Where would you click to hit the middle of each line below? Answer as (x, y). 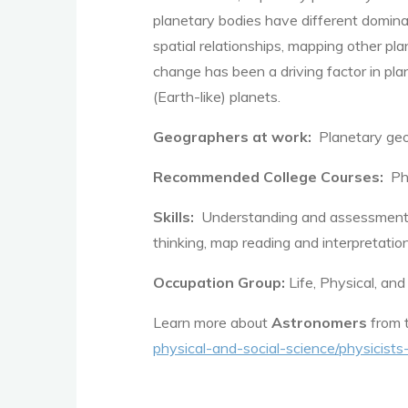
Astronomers (319, 322)
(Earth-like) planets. (217, 97)
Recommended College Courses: (270, 177)
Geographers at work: (234, 137)
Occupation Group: (219, 282)
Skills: (173, 217)
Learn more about (212, 322)
